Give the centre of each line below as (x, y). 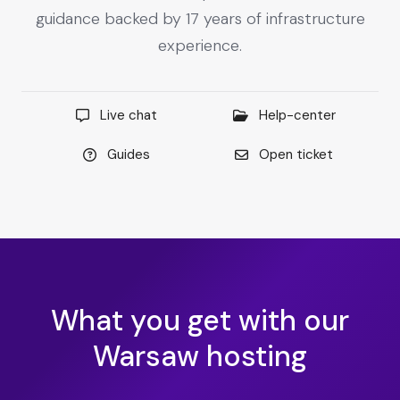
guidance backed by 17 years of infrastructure (200, 19)
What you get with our (200, 321)
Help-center (297, 115)
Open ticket (296, 154)
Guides (128, 154)
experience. (200, 46)
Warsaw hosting (200, 357)
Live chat (128, 115)
